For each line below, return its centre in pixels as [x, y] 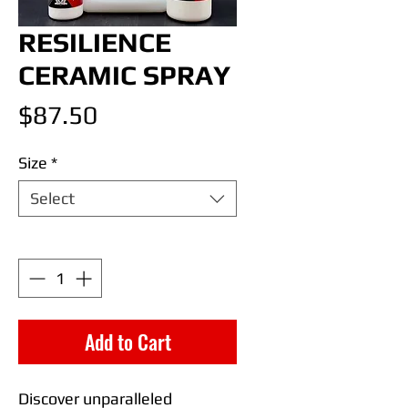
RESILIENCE [95, 42]
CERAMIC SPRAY [124, 75]
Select [52, 198]
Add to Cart [127, 342]
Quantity [49, 241]
